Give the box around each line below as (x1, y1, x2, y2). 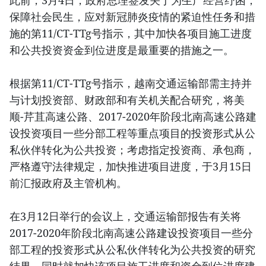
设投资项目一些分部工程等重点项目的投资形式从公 (9, 125, 255, 140)
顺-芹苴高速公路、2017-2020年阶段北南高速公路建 (9, 109, 256, 123)
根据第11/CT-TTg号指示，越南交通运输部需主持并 (9, 75, 252, 90)
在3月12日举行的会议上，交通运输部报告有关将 (9, 208, 241, 223)
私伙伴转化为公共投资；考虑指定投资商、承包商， (9, 142, 255, 157)
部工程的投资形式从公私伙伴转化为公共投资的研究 (9, 242, 255, 256)
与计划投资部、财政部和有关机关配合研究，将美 (9, 92, 245, 107)
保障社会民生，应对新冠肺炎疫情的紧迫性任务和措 (9, 9, 255, 24)
